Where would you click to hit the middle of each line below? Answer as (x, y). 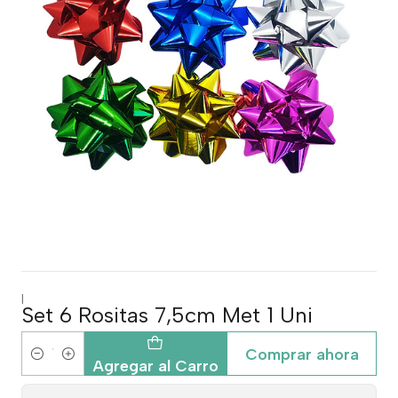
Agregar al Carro (155, 365)
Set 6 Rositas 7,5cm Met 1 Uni (167, 315)
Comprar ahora (302, 354)
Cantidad (49, 364)
